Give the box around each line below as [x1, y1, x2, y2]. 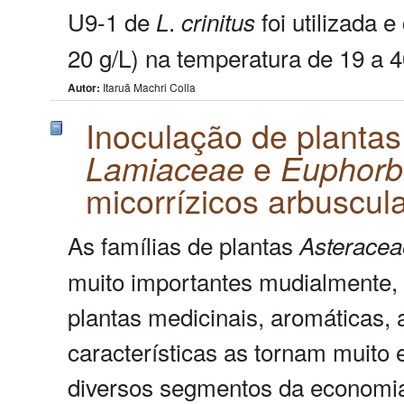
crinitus [181, 5, 255, 38]
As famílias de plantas [68, 228, 299, 262]
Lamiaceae [86, 145, 244, 191]
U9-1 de [68, 4, 156, 38]
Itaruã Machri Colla [100, 78, 196, 95]
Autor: [68, 78, 100, 96]
